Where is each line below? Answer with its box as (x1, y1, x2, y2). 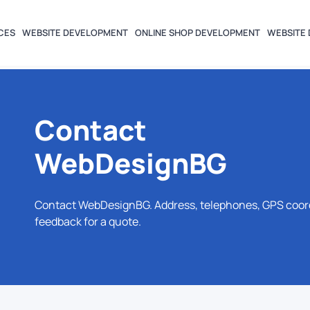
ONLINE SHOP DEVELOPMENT (135, 26, 260, 39)
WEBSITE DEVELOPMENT (22, 26, 128, 39)
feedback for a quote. (35, 214, 141, 229)
